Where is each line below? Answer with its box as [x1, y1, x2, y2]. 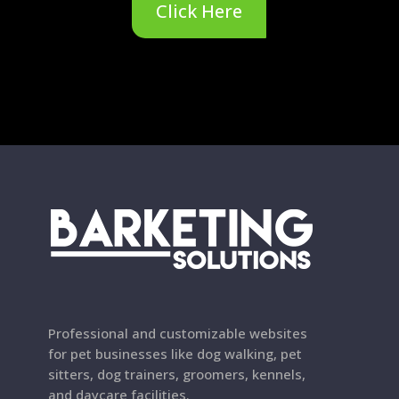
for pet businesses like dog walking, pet [48, 345, 303, 363]
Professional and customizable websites [48, 324, 308, 343]
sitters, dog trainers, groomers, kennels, [48, 365, 306, 384]
